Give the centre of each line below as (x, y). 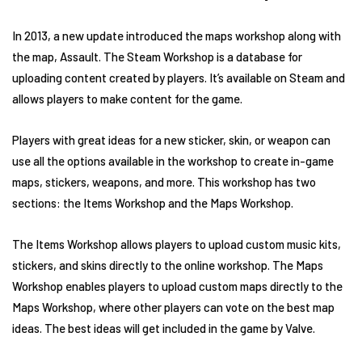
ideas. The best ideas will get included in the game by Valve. (164, 328)
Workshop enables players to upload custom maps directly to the (177, 286)
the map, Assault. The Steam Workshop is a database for (157, 57)
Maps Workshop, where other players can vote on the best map (173, 307)
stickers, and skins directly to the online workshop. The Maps (168, 265)
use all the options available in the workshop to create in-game (173, 161)
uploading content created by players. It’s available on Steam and (179, 78)
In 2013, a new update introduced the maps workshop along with (177, 36)
